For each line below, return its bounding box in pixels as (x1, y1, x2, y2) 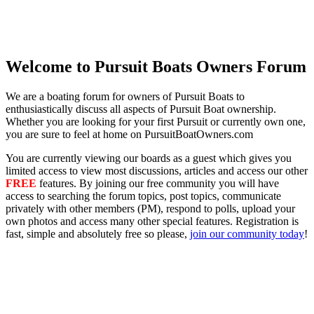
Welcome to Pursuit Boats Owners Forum (6, 57, 306, 76)
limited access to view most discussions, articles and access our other (6, 164, 308, 177)
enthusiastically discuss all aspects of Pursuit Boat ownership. (6, 102, 276, 115)
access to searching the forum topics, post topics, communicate (6, 189, 281, 202)
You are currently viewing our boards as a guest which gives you (6, 151, 292, 164)
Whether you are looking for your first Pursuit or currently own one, (6, 115, 306, 128)
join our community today (190, 227, 304, 240)
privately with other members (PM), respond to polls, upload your (6, 202, 295, 214)
